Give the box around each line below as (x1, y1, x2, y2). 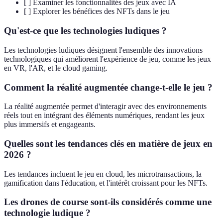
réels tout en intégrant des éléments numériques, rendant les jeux (4, 111, 205, 120)
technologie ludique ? (4, 208, 91, 219)
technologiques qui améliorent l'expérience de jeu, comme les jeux (4, 54, 211, 63)
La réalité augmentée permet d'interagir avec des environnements (4, 102, 207, 111)
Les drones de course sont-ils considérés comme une (4, 197, 212, 208)
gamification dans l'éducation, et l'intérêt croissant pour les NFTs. (4, 178, 208, 187)
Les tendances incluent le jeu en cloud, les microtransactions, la (4, 169, 202, 178)
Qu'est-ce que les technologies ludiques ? (4, 25, 167, 36)
